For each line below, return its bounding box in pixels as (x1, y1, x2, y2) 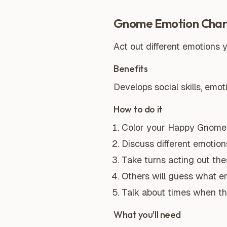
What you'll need (113, 209, 181, 220)
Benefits (113, 63, 148, 74)
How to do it (113, 103, 163, 115)
